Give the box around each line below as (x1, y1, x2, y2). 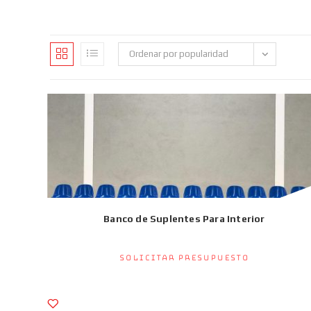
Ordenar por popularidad (129, 49, 228, 59)
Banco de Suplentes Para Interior (103, 213, 265, 224)
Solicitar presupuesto (119, 253, 249, 264)
